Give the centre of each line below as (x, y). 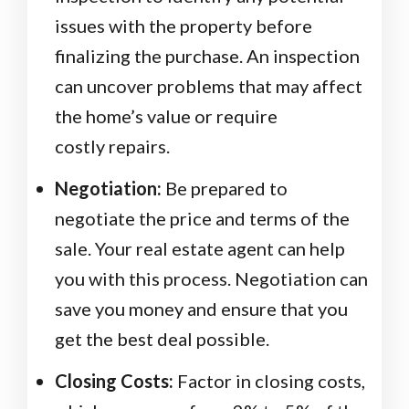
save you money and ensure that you (201, 309)
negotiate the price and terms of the (202, 219)
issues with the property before (184, 26)
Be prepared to (225, 189)
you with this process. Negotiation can (211, 279)
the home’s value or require (166, 116)
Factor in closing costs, (269, 381)
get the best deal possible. (162, 339)
